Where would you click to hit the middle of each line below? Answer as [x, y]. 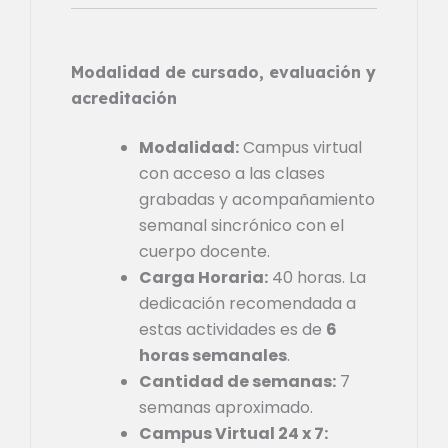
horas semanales [213, 355]
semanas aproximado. [226, 407]
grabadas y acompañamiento [257, 199]
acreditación [124, 97]
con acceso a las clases [232, 173]
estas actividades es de [232, 329]
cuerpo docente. [204, 251]
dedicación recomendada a [247, 303]
